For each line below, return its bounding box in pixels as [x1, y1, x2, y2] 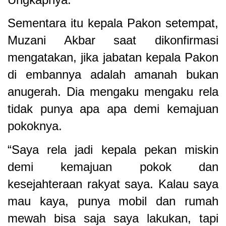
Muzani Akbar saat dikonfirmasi [8, 33, 218, 47]
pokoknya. [8, 119, 62, 133]
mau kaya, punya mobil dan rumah [8, 194, 218, 208]
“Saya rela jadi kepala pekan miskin [8, 143, 218, 157]
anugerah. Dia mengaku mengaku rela [8, 85, 218, 99]
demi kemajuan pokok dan [8, 160, 218, 174]
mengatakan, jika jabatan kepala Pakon [8, 50, 218, 65]
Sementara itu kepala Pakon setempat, [8, 16, 218, 30]
